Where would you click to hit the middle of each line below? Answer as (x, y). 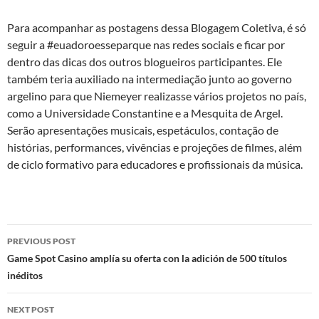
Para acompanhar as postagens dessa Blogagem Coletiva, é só (157, 27)
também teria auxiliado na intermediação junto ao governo (150, 79)
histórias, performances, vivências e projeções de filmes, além (155, 147)
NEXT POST (31, 309)
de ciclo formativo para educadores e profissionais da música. (155, 164)
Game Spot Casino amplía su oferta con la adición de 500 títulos (147, 258)
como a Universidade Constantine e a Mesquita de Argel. (145, 113)
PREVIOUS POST (41, 241)
